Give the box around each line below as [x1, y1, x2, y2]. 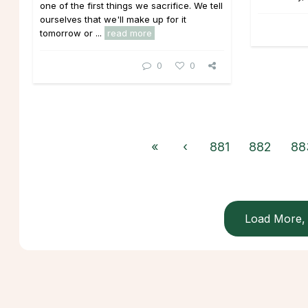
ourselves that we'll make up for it [40, 14, 186, 25]
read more [107, 27, 152, 38]
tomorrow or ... [40, 27, 104, 38]
